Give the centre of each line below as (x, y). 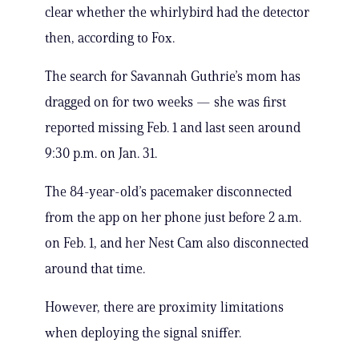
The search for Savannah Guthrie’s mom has (173, 77)
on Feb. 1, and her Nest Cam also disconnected (177, 243)
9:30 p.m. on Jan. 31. (101, 153)
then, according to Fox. (110, 38)
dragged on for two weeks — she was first (165, 102)
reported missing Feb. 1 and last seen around (173, 128)
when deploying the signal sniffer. (143, 333)
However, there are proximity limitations (164, 307)
